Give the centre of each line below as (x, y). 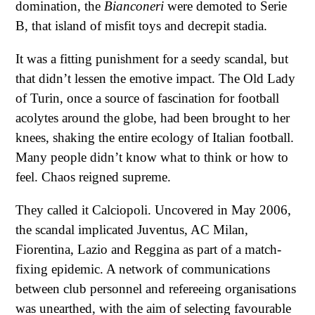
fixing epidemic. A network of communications (143, 269)
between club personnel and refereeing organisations (156, 289)
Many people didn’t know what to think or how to (152, 157)
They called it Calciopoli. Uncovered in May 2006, (153, 210)
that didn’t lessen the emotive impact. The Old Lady (155, 78)
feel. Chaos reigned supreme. (93, 176)
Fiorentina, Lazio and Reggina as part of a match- (148, 250)
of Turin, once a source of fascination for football (147, 98)
